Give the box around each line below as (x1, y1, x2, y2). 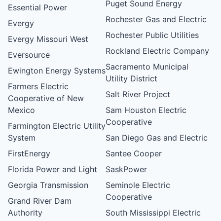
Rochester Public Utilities (106, 30, 199, 40)
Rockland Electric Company (106, 45, 210, 56)
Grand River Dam (8, 195, 72, 206)
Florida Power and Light (8, 164, 97, 174)
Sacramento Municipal (106, 61, 189, 72)
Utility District (106, 73, 158, 83)
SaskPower (106, 164, 147, 174)
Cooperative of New (8, 93, 84, 103)
